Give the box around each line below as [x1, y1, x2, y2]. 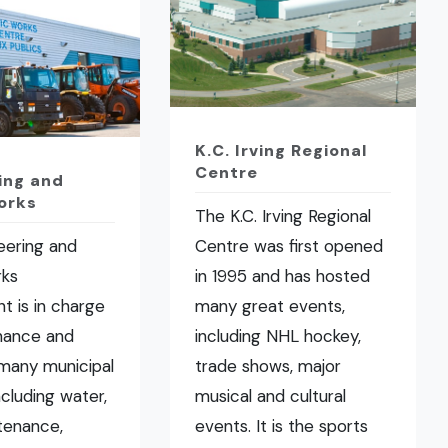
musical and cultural [195, 385, 347, 408]
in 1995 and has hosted [195, 265, 371, 288]
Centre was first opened [195, 235, 384, 258]
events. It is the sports [195, 415, 369, 438]
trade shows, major [195, 355, 342, 378]
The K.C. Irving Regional [195, 205, 372, 228]
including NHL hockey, [195, 325, 362, 348]
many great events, [195, 295, 346, 318]
